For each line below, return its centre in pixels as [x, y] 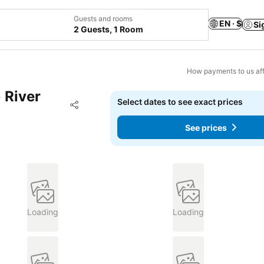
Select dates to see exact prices [180, 102]
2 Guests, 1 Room [108, 29]
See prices [206, 127]
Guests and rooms [103, 19]
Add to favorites [121, 104]
